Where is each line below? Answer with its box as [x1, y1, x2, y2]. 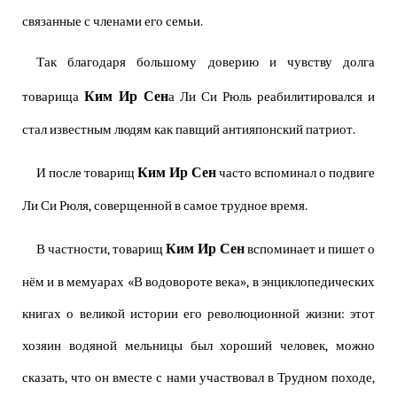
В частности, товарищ [36, 242, 166, 258]
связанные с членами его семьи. [22, 14, 203, 30]
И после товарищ [36, 166, 137, 182]
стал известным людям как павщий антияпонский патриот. [22, 122, 355, 138]
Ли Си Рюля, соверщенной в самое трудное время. [22, 198, 307, 214]
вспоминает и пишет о [245, 242, 375, 258]
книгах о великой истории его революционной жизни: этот [22, 307, 375, 323]
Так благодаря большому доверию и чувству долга [36, 55, 375, 71]
